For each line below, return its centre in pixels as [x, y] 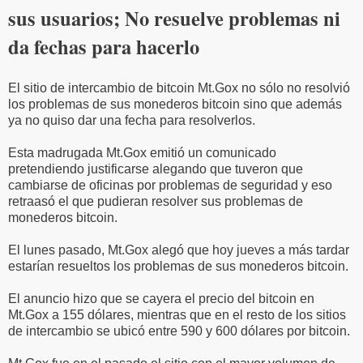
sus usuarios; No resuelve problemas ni [174, 18]
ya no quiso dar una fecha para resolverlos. [132, 120]
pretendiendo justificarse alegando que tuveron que [156, 169]
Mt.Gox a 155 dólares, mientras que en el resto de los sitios [177, 314]
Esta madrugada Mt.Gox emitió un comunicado [142, 152]
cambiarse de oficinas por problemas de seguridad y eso [170, 185]
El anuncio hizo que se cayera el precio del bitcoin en [161, 298]
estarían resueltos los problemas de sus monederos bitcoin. [178, 266]
